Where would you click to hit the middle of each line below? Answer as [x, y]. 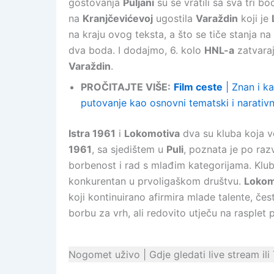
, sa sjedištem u [129, 149]
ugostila [174, 18]
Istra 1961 [92, 133]
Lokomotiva [152, 133]
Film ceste [198, 87]
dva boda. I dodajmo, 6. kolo [136, 50]
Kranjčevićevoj [118, 18]
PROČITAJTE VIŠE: [126, 87]
